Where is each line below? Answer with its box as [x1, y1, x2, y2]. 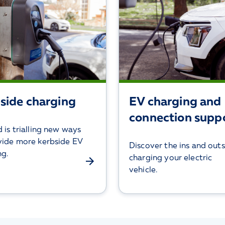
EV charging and [129, 93, 221, 108]
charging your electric [129, 152, 212, 162]
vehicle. [129, 164, 158, 174]
